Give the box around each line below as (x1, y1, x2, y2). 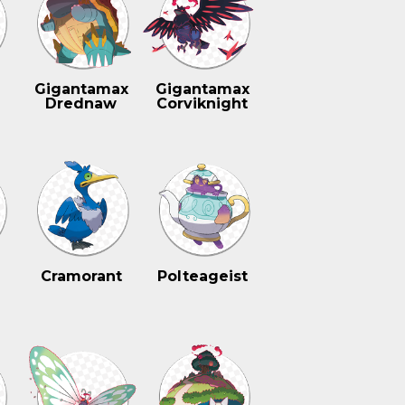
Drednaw (45, 95, 118, 113)
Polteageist (156, 267, 248, 285)
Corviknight (156, 95, 249, 113)
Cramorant (40, 267, 122, 285)
